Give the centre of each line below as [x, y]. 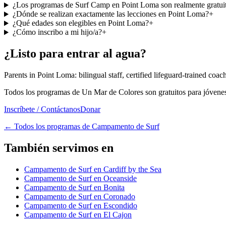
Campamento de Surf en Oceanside [80, 179]
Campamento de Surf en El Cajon [78, 215]
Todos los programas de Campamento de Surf [87, 127]
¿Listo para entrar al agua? [75, 54]
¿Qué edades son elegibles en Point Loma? [80, 23]
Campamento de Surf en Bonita [74, 188]
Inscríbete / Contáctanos [42, 109]
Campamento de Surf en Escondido [81, 206]
